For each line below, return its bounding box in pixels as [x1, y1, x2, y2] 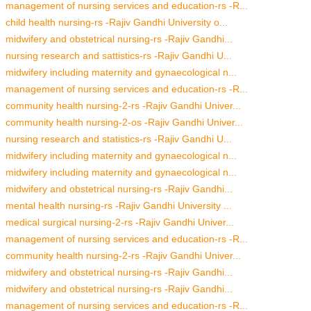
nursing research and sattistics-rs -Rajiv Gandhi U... [6, 49, 232, 61]
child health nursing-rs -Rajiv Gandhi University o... [6, 16, 228, 28]
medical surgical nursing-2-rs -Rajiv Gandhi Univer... [6, 216, 234, 228]
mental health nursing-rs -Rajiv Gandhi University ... [6, 199, 232, 211]
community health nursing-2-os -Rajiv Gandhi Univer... [6, 116, 243, 128]
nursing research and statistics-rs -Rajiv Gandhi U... [6, 133, 232, 144]
